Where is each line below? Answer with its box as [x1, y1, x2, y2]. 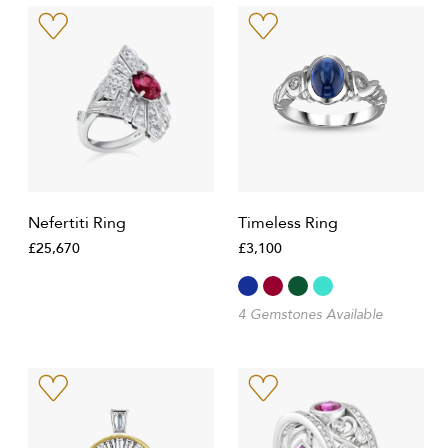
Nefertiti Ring [28, 212, 126, 234]
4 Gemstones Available [238, 305, 383, 324]
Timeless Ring [238, 212, 338, 234]
